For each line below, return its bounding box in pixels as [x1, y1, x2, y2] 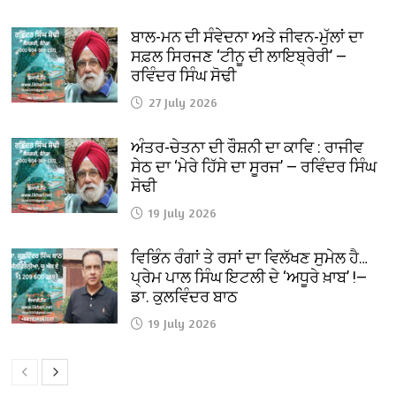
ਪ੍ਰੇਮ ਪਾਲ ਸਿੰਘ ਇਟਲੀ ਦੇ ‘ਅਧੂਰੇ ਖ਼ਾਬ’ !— [131, 268, 368, 287]
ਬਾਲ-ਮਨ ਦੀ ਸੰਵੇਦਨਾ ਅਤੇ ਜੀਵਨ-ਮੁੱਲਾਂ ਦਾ [131, 27, 364, 47]
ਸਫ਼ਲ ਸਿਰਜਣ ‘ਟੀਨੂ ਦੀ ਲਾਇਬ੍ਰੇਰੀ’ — [131, 47, 347, 66]
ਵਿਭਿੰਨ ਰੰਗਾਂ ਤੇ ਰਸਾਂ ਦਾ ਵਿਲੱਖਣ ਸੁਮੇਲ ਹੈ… [131, 248, 369, 268]
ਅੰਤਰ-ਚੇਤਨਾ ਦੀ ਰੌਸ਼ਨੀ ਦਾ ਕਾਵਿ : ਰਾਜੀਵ [131, 138, 364, 157]
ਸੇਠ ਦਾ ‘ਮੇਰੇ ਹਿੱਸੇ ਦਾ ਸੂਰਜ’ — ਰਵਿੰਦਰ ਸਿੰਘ [131, 157, 377, 177]
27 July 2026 [148, 95, 218, 110]
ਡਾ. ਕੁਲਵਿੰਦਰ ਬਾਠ [131, 287, 239, 307]
